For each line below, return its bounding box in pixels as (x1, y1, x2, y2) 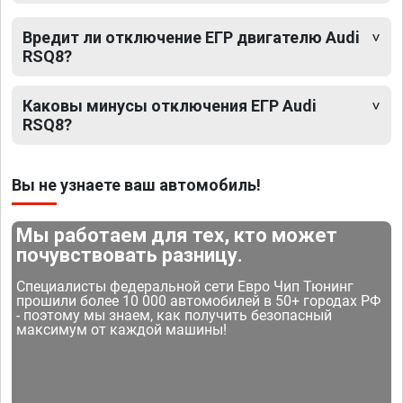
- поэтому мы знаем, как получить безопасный (16, 307, 333, 325)
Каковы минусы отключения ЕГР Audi (22, 96, 317, 116)
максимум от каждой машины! (16, 321, 228, 339)
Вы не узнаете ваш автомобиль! (12, 175, 261, 195)
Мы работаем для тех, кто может (16, 224, 338, 247)
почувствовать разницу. (16, 244, 244, 267)
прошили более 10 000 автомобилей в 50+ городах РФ (16, 292, 381, 310)
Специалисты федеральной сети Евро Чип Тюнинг (16, 278, 354, 296)
